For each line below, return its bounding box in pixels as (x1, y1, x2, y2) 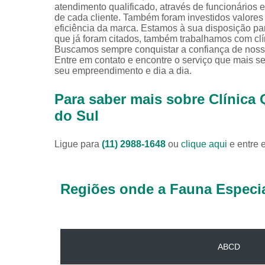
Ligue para (54, 138, 102, 149)
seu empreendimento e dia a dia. (54, 65, 192, 76)
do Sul (54, 107, 99, 124)
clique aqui (181, 138, 227, 149)
